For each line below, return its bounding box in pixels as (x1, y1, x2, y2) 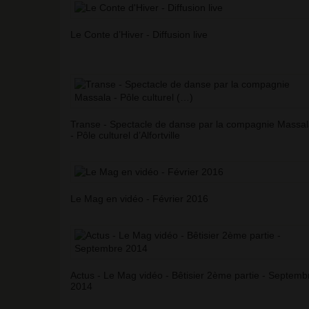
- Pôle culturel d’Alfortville (70, 130, 180, 141)
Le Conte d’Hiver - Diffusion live (70, 29, 208, 41)
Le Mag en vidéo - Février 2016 (70, 193, 208, 205)
